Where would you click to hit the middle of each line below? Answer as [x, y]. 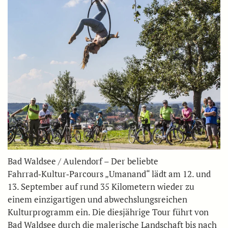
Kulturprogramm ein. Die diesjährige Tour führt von [108, 212]
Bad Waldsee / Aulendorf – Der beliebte [83, 161]
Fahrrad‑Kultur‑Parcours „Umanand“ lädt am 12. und [109, 174]
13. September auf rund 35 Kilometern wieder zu [101, 186]
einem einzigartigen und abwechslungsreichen [97, 199]
